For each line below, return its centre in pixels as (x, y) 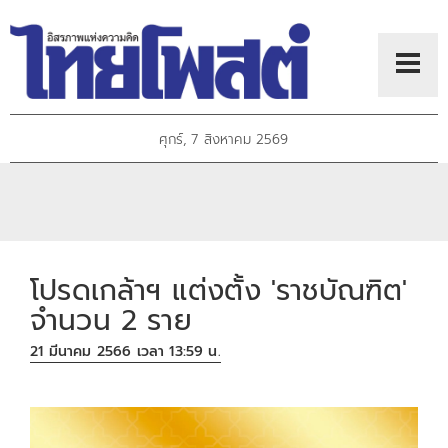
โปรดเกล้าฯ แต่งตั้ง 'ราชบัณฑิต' (219, 290)
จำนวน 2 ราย (111, 320)
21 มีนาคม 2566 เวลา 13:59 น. (125, 352)
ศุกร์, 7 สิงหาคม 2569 (224, 140)
